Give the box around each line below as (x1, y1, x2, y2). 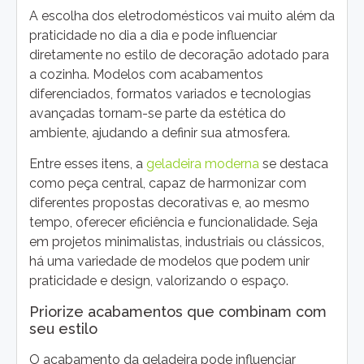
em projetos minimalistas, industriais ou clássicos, (29, 234, 324, 250)
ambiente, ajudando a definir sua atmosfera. (29, 124, 290, 141)
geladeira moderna (146, 156, 259, 172)
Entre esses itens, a (29, 156, 146, 172)
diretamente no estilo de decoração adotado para (29, 46, 329, 63)
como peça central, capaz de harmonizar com (29, 175, 306, 192)
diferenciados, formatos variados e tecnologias (29, 85, 311, 102)
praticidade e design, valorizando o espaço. (29, 273, 288, 289)
